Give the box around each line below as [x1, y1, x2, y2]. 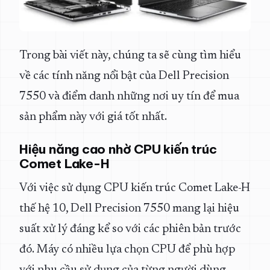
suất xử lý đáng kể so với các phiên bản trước [19, 223, 241, 235]
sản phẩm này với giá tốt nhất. [19, 111, 167, 123]
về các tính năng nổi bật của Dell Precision [19, 70, 229, 82]
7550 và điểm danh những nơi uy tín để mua [19, 90, 239, 102]
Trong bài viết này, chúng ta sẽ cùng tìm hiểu [19, 49, 241, 61]
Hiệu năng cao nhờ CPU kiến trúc [19, 140, 217, 157]
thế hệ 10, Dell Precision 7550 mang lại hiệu [19, 202, 239, 215]
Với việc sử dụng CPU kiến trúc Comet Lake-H [19, 182, 250, 194]
